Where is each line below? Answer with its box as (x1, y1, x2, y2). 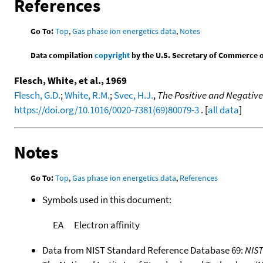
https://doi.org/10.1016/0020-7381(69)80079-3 (14, 103, 199, 116)
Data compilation (31, 49, 95, 60)
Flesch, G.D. (14, 88, 60, 102)
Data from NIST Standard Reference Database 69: (42, 243, 245, 257)
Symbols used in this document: (42, 193, 171, 206)
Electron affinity (73, 218, 140, 231)
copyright (95, 49, 130, 60)
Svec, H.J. (114, 88, 153, 102)
